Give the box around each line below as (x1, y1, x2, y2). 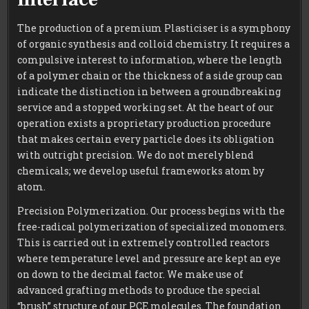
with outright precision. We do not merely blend (17, 148, 255, 162)
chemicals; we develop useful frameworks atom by (17, 164, 265, 178)
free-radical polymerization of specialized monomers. (17, 220, 287, 234)
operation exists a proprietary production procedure (17, 117, 272, 130)
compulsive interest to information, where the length (17, 53, 283, 67)
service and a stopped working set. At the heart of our (17, 101, 275, 114)
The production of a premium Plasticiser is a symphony (17, 21, 291, 35)
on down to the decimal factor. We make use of (17, 268, 244, 281)
